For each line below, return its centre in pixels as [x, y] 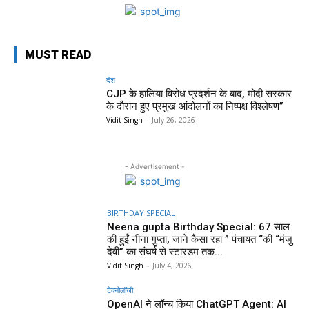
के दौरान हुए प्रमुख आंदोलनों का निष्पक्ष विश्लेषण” [195, 106]
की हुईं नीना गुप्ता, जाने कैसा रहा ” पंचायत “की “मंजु [200, 240]
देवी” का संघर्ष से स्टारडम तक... [165, 252]
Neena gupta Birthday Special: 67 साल [199, 227]
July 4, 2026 [172, 266]
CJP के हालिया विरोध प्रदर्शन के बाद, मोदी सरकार [199, 93]
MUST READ [58, 54]
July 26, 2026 [174, 120]
